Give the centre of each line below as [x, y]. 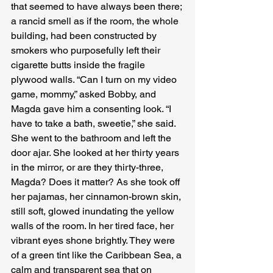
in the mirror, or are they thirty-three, [88, 168]
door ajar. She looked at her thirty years [96, 153]
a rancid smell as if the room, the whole [96, 21]
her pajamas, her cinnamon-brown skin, [97, 197]
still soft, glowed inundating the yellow [94, 211]
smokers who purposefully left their [87, 51]
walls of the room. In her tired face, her [94, 226]
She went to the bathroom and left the [92, 138]
